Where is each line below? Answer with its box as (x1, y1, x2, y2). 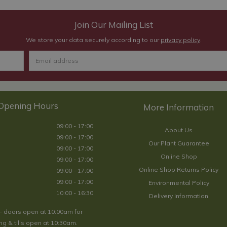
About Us (165, 126, 193, 134)
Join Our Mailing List (74, 19, 153, 30)
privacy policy (160, 35, 200, 44)
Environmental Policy (148, 178, 209, 186)
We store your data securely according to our (25, 35, 161, 44)
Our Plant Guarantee (148, 139, 209, 147)
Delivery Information (149, 192, 209, 200)
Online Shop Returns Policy (139, 165, 219, 173)
